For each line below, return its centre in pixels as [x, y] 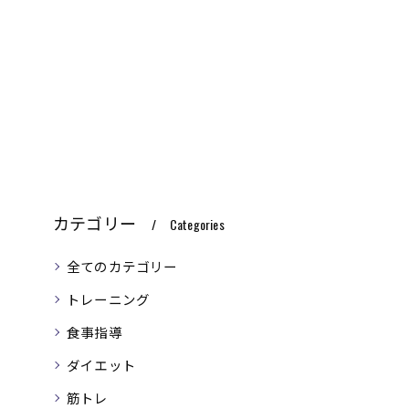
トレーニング [109, 299]
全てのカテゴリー [122, 266]
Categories [197, 224]
